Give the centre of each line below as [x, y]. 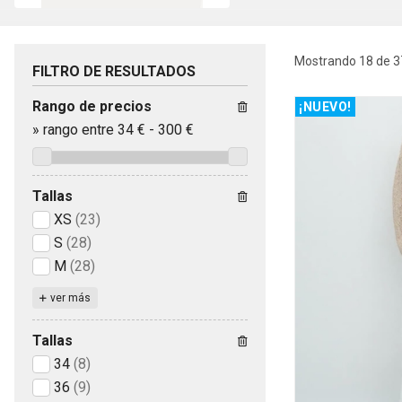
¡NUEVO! [325, 107]
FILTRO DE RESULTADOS [114, 72]
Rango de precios [92, 107]
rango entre [79, 130]
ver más [70, 297]
